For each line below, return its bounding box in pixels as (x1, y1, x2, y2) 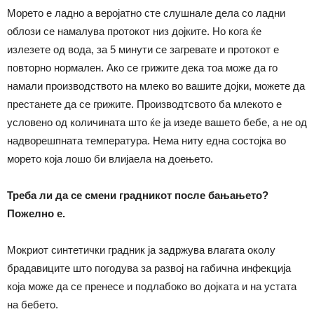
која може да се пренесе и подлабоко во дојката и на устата (7, 280, 296, 292)
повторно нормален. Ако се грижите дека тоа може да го (7, 62, 278, 74)
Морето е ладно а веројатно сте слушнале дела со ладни (7, 7, 285, 19)
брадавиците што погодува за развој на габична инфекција (7, 262, 291, 274)
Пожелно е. (7, 207, 65, 219)
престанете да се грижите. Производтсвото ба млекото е (7, 98, 282, 110)
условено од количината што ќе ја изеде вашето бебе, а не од (7, 116, 307, 128)
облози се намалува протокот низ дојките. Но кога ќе (7, 25, 261, 37)
